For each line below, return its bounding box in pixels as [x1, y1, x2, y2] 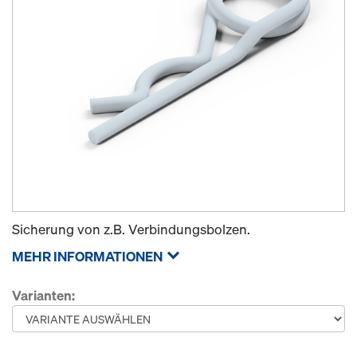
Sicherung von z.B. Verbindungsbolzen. [12, 220, 250, 238]
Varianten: [12, 286, 75, 304]
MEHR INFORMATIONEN [12, 247, 163, 265]
